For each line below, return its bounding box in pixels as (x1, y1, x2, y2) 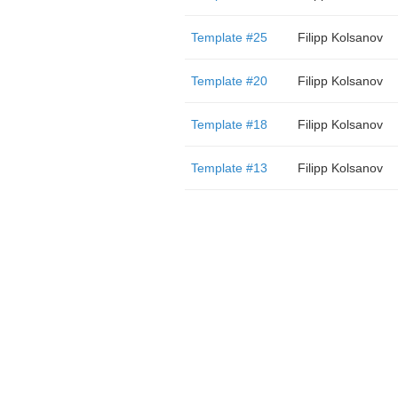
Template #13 (190, 161, 267, 175)
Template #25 (190, 30, 267, 44)
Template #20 (190, 74, 267, 88)
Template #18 (190, 117, 267, 131)
